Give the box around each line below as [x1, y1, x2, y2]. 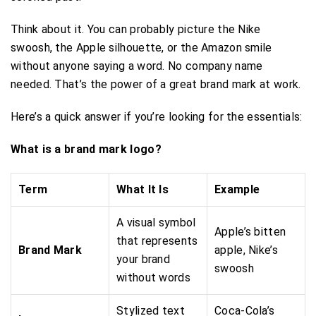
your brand [116, 252, 170, 266]
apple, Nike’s [214, 243, 278, 257]
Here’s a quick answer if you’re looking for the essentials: [11, 109, 303, 123]
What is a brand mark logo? [11, 142, 162, 156]
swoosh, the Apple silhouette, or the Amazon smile [11, 40, 272, 54]
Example [214, 182, 260, 196]
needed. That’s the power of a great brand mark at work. [11, 77, 301, 91]
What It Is [116, 182, 169, 196]
